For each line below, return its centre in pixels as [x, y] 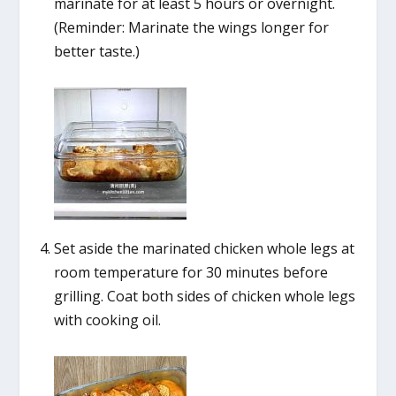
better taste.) [96, 52]
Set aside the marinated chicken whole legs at [204, 249]
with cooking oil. [107, 320]
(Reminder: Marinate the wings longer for [191, 28]
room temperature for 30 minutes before [190, 273]
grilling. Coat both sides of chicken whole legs [204, 297]
